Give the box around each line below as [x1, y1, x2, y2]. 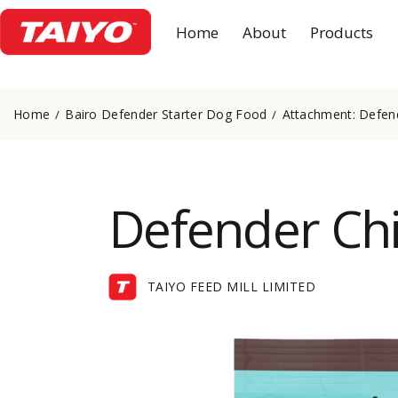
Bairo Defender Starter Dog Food [65, 105, 267, 123]
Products [310, 21, 374, 43]
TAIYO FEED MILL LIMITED [147, 278, 316, 296]
